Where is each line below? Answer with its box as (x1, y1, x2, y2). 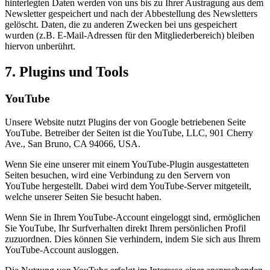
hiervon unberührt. (5, 41, 75, 52)
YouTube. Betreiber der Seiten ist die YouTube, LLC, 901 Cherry (5, 127, 253, 138)
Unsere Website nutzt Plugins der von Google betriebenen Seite (5, 116, 246, 127)
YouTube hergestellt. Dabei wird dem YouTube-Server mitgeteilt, (5, 180, 251, 191)
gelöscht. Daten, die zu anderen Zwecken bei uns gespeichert (5, 19, 237, 30)
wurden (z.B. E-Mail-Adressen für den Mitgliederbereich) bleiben (5, 30, 254, 41)
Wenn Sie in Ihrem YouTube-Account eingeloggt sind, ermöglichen (5, 212, 260, 222)
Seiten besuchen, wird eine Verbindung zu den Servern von (5, 169, 230, 180)
